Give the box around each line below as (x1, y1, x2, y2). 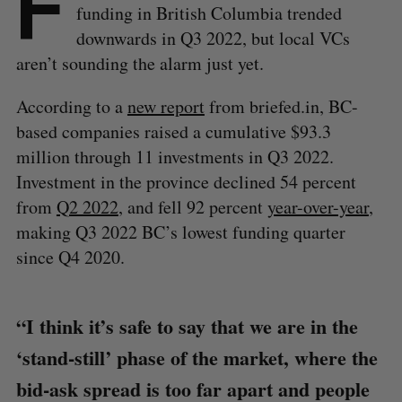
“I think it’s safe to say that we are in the (15, 310, 358, 341)
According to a (15, 93, 127, 118)
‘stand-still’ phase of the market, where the (15, 342, 378, 372)
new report (127, 93, 205, 118)
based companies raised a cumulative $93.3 (15, 118, 331, 144)
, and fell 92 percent (118, 194, 267, 219)
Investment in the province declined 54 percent (15, 169, 356, 194)
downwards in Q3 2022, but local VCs (75, 25, 350, 50)
